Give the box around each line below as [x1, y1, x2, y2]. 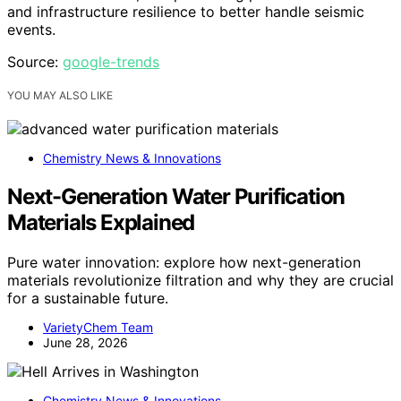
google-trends [63, 52, 159, 71]
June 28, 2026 [43, 334, 128, 350]
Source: [7, 52, 63, 71]
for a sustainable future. [7, 288, 168, 307]
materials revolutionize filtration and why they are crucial [7, 270, 394, 289]
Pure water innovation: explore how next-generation [7, 252, 361, 271]
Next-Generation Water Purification [7, 183, 346, 209]
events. [7, 20, 55, 38]
